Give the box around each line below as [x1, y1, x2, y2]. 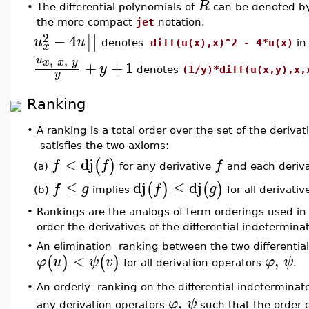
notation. [154, 16, 205, 28]
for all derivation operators [120, 257, 265, 269]
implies [89, 183, 133, 195]
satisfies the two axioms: [37, 139, 169, 151]
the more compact [37, 16, 136, 28]
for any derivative [116, 159, 215, 172]
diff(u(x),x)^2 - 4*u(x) [150, 37, 293, 49]
